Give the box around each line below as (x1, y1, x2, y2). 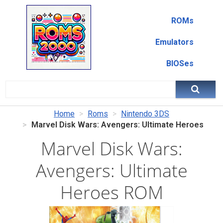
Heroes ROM (60, 180, 163, 205)
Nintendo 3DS (121, 109, 169, 118)
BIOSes (166, 59, 194, 68)
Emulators (155, 37, 194, 47)
